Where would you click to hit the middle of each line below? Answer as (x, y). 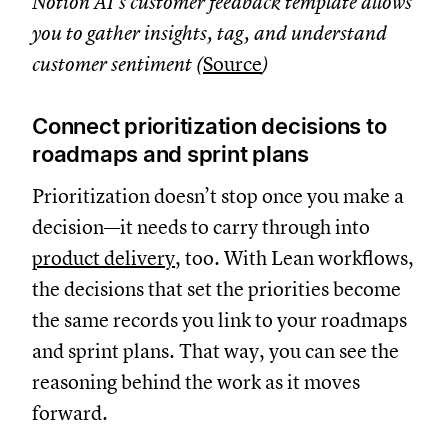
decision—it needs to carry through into (201, 227)
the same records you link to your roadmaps (219, 320)
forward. (70, 413)
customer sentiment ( (117, 64)
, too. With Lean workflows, (294, 258)
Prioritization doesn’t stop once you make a (218, 196)
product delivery (103, 258)
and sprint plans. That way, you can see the (215, 351)
